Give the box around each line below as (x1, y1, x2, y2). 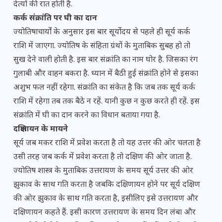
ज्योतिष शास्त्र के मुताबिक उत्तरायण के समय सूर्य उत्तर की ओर (13, 166, 193, 176)
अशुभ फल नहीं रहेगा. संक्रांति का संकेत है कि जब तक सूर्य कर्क (13, 83, 195, 93)
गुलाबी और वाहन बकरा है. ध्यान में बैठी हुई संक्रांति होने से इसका (13, 69, 198, 79)
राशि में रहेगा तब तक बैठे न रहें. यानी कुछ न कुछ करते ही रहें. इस (13, 97, 200, 107)
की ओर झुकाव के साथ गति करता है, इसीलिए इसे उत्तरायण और (13, 194, 198, 204)
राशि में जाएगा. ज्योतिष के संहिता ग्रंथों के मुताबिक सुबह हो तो (13, 41, 190, 52)
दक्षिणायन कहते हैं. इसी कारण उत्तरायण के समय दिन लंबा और (13, 208, 196, 218)
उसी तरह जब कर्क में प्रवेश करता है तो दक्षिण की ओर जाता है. (13, 152, 192, 163)
